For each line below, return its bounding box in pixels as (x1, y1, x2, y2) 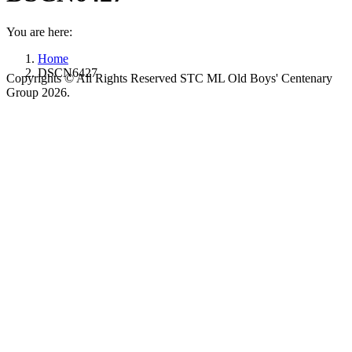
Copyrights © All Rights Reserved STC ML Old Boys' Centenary (6, 71, 332, 86)
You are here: (6, 24, 72, 38)
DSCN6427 (38, 65, 97, 79)
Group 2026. (6, 86, 70, 100)
